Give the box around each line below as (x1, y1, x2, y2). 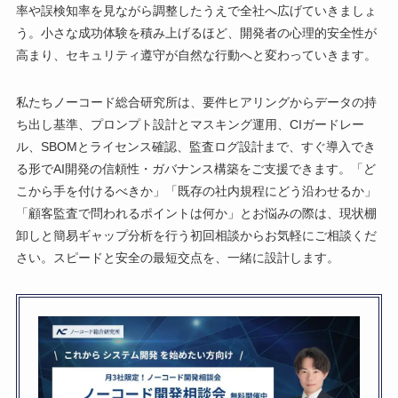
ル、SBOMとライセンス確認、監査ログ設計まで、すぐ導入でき (15, 139, 376, 154)
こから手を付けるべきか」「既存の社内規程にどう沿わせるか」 (15, 183, 377, 198)
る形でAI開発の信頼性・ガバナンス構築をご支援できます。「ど (15, 161, 376, 176)
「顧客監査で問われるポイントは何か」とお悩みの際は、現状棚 (15, 205, 377, 220)
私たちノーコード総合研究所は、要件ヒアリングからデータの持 (15, 94, 377, 109)
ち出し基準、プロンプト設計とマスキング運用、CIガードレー (15, 116, 364, 131)
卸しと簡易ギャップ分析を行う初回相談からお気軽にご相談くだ (15, 227, 377, 243)
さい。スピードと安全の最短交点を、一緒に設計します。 (15, 250, 339, 265)
